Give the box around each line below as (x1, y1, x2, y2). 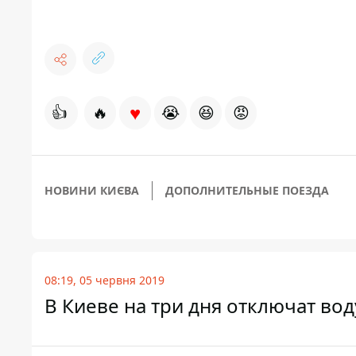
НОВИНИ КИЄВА (44, 183, 139, 198)
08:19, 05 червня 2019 (44, 273, 164, 288)
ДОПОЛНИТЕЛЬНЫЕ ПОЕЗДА (165, 183, 329, 198)
